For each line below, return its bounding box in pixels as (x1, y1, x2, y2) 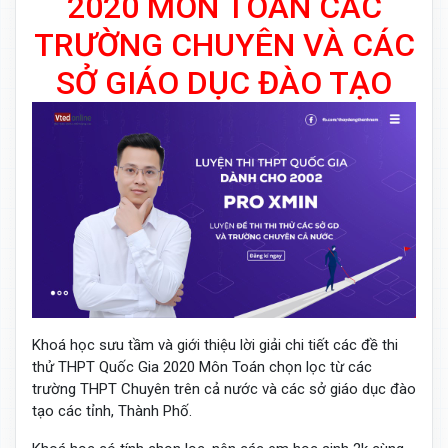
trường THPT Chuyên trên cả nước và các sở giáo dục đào (32, 380, 416, 399)
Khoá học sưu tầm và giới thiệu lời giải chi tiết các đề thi (32, 336, 398, 355)
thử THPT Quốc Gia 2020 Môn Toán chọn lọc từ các (32, 358, 372, 377)
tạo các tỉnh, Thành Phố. (32, 402, 192, 421)
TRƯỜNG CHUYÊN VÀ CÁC (33, 26, 415, 65)
